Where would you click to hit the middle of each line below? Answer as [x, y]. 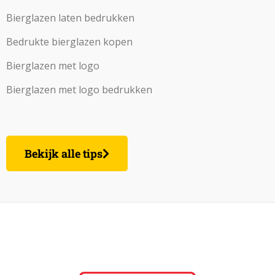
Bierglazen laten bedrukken [70, 17]
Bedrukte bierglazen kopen [69, 41]
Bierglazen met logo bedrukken [79, 89]
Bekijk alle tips [63, 153]
